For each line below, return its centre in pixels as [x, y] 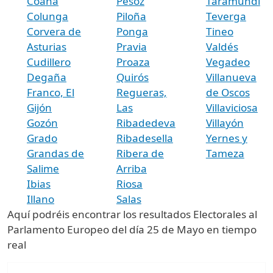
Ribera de [140, 153]
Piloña [131, 16]
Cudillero [49, 62]
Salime [43, 168]
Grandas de [55, 153]
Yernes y [226, 138]
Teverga [226, 16]
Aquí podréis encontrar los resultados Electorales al [132, 214]
